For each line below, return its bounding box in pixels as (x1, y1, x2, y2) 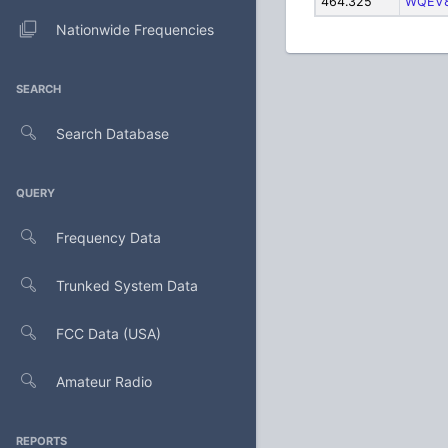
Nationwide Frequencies (56, 20, 214, 38)
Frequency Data (56, 228, 161, 246)
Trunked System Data (56, 276, 198, 294)
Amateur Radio (56, 372, 152, 390)
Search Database (56, 124, 169, 142)
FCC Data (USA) (56, 324, 161, 342)
